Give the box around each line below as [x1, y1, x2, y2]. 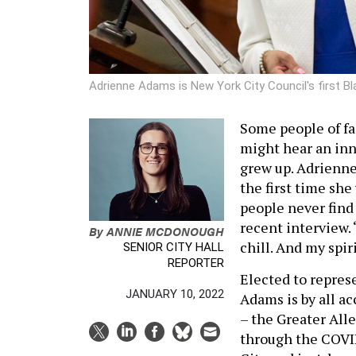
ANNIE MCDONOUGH [106, 222, 224, 239]
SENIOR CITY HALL [123, 239, 224, 254]
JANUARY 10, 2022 [126, 286, 224, 301]
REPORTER [168, 255, 224, 270]
